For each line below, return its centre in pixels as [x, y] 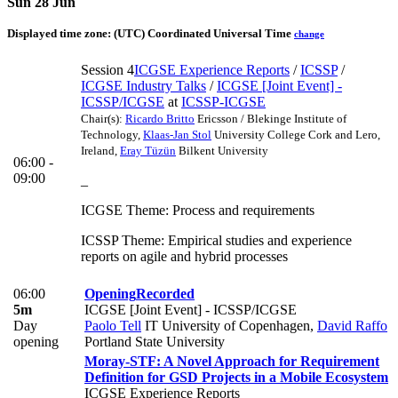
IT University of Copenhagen [226, 326]
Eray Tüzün [148, 151]
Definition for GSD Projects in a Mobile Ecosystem [236, 378]
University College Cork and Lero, [296, 135]
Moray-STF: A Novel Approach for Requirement [232, 362]
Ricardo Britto [160, 119]
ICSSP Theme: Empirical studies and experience [216, 241]
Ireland [98, 151]
